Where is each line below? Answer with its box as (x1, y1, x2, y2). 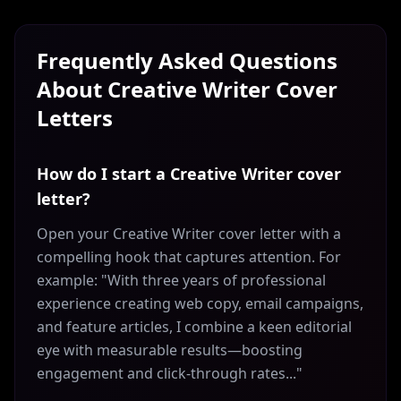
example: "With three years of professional (37, 270, 326, 290)
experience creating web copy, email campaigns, (37, 294, 363, 313)
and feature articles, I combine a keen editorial (37, 317, 352, 337)
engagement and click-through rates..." (37, 363, 303, 383)
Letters (37, 103, 113, 132)
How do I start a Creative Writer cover (37, 163, 341, 184)
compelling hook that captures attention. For (37, 247, 341, 267)
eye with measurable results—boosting (37, 340, 303, 360)
